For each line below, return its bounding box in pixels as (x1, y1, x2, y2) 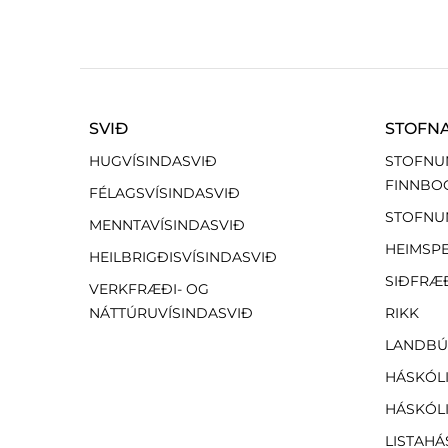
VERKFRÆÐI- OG (89, 279, 209, 298)
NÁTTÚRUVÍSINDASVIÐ (89, 303, 253, 322)
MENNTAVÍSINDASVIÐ (89, 215, 245, 234)
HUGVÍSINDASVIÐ (89, 151, 217, 170)
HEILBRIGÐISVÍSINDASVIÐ (89, 247, 277, 266)
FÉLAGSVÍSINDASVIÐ (89, 183, 240, 202)
